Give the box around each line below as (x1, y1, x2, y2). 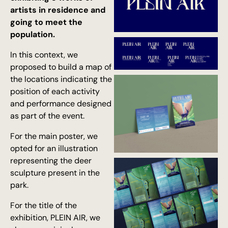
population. (10, 29, 55, 40)
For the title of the (10, 200, 77, 211)
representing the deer (10, 155, 92, 166)
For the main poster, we (10, 131, 98, 141)
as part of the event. (10, 110, 84, 121)
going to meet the (10, 17, 82, 27)
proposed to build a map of (10, 62, 111, 72)
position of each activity (10, 86, 100, 97)
